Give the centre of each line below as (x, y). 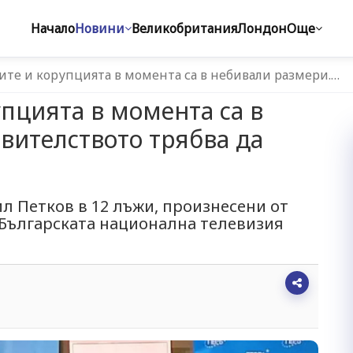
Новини (100, 28)
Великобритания (184, 28)
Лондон (262, 28)
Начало (53, 28)
